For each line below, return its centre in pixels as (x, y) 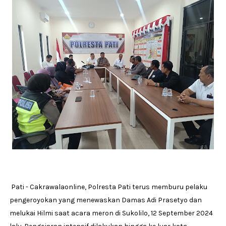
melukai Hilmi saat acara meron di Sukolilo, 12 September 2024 (111, 213)
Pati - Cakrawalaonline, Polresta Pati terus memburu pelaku (108, 187)
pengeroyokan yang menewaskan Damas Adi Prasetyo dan (105, 200)
